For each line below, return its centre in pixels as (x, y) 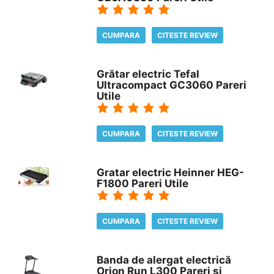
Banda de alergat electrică (164, 260)
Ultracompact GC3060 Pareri (172, 85)
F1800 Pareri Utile (143, 183)
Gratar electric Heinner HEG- (171, 172)
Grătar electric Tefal (148, 74)
